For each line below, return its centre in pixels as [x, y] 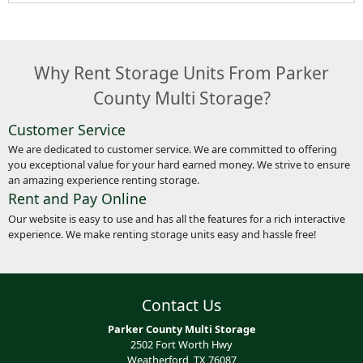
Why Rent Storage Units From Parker [181, 73]
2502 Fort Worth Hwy [181, 345]
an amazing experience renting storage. [103, 180]
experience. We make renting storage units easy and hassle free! [162, 234]
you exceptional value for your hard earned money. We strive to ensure [179, 165]
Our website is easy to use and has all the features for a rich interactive [176, 218]
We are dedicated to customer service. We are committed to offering [172, 149]
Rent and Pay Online [77, 199]
